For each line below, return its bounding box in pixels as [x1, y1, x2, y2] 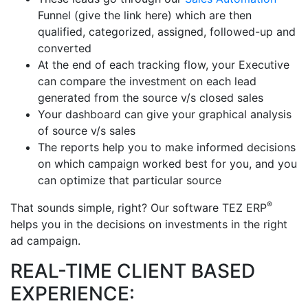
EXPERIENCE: [10, 282, 135, 305]
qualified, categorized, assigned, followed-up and [38, 25, 296, 38]
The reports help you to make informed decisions [38, 140, 296, 154]
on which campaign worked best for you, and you [38, 157, 297, 170]
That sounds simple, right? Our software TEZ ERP [10, 201, 267, 214]
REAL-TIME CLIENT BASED [10, 259, 255, 283]
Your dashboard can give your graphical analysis [38, 107, 291, 121]
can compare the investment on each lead [38, 74, 256, 88]
